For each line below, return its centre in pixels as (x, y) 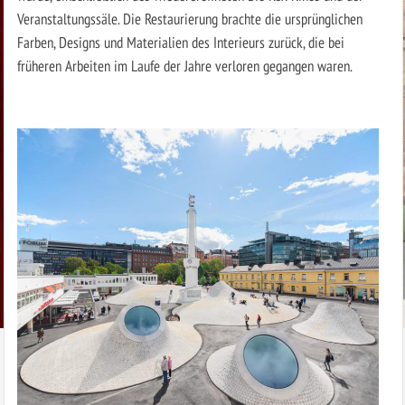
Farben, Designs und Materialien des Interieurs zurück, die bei (180, 42)
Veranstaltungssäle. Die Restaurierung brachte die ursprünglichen (189, 18)
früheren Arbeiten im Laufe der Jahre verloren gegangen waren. (184, 65)
